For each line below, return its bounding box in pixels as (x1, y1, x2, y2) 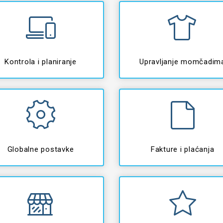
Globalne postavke (7, 145, 74, 154)
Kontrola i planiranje (4, 57, 77, 66)
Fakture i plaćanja (150, 145, 215, 154)
